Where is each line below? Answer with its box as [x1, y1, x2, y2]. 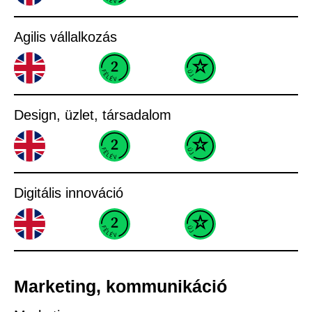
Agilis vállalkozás [14, 29, 117, 45]
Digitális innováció [14, 185, 123, 201]
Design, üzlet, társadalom [14, 107, 171, 123]
